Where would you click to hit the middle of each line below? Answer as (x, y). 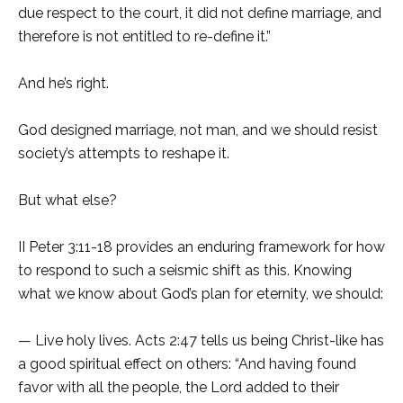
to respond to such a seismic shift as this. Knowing (185, 271)
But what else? (67, 201)
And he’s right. (63, 84)
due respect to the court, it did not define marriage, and (200, 13)
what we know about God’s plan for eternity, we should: (201, 294)
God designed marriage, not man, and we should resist (198, 130)
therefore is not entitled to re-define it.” (144, 37)
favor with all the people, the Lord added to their (179, 388)
